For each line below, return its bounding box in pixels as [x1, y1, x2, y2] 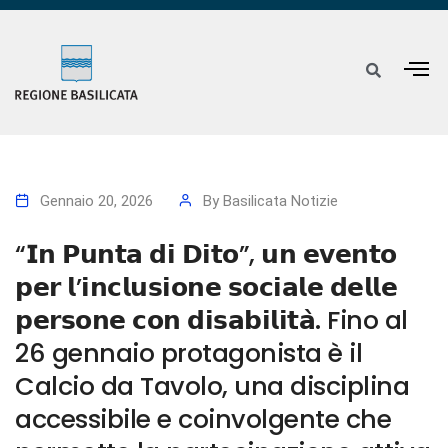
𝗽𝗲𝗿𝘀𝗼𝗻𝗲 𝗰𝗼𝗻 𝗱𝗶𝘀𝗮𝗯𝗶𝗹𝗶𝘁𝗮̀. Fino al [15, 302, 408, 339]
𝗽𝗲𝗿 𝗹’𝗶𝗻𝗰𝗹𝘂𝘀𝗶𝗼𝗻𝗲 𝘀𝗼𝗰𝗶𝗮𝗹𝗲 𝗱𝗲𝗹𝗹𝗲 [15, 269, 397, 306]
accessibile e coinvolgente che [15, 401, 391, 438]
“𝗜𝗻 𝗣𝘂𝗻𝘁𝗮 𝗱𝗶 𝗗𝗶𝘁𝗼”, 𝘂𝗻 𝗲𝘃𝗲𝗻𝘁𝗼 [15, 236, 397, 273]
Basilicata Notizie [223, 192, 338, 211]
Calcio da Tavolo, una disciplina [15, 368, 409, 405]
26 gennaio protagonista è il [15, 335, 362, 372]
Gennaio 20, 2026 [40, 192, 153, 211]
